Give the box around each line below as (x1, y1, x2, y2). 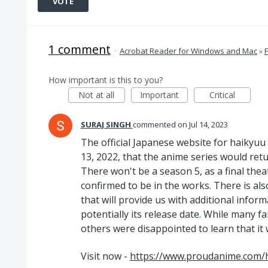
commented (132, 119, 178, 130)
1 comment (48, 41, 111, 57)
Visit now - (80, 249, 130, 263)
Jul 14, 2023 (188, 119, 228, 130)
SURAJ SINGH (80, 119, 131, 130)
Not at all (78, 89, 115, 100)
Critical (209, 89, 235, 100)
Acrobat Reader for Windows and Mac (119, 45, 257, 56)
